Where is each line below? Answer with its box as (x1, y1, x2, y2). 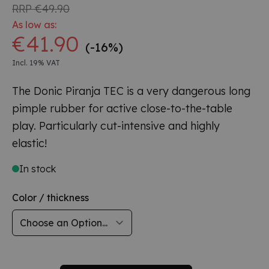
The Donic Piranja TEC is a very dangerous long (12, 83, 250, 98)
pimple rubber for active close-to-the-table (12, 101, 232, 115)
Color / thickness (12, 191, 89, 204)
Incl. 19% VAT (12, 58, 60, 67)
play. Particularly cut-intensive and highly (12, 118, 220, 133)
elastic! (12, 136, 47, 150)
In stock (19, 162, 56, 175)
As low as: (12, 18, 56, 31)
